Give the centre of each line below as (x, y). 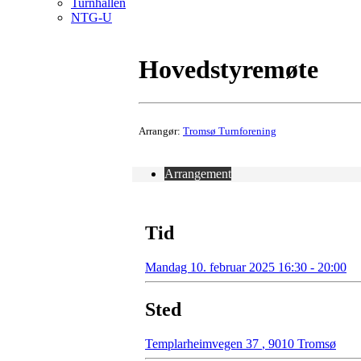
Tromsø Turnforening (230, 131)
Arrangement (198, 173)
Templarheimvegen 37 (203, 343)
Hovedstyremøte (228, 70)
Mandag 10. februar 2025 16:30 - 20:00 (246, 267)
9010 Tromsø (301, 343)
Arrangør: (161, 131)
